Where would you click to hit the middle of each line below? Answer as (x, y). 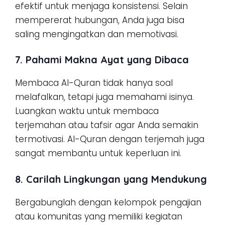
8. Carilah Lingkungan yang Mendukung (111, 179)
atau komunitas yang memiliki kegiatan (99, 216)
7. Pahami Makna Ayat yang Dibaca (102, 60)
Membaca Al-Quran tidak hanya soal (94, 83)
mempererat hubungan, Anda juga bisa (100, 20)
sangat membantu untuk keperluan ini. (98, 153)
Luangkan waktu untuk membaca (87, 111)
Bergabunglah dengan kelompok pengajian (108, 202)
